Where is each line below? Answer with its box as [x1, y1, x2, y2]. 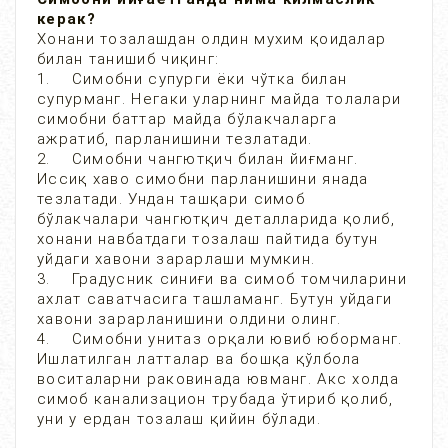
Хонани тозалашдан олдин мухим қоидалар [37, 30, 387, 48]
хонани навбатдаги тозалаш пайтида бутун [37, 230, 379, 248]
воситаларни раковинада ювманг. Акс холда [37, 370, 399, 388]
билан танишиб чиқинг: [37, 50, 220, 68]
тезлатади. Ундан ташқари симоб [37, 190, 306, 208]
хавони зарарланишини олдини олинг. [37, 310, 342, 328]
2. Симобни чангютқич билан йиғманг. [37, 150, 359, 168]
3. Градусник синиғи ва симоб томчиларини [37, 270, 407, 288]
